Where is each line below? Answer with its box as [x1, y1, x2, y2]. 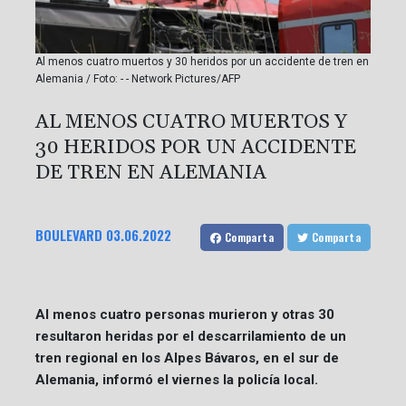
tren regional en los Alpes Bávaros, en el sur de [35, 349, 339, 366]
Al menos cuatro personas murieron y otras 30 [35, 305, 334, 323]
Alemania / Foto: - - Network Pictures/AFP [35, 72, 240, 85]
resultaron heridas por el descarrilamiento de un [35, 327, 346, 344]
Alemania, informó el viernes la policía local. [35, 371, 318, 388]
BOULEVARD [35, 224, 102, 245]
